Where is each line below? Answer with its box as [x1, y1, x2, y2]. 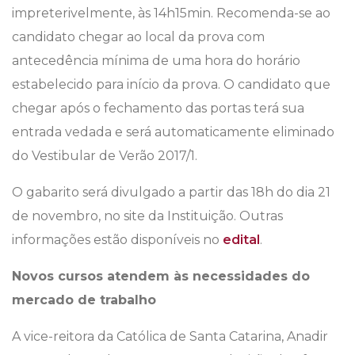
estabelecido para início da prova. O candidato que [12, 77, 330, 93]
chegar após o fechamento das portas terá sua [12, 101, 304, 116]
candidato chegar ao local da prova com [12, 29, 265, 45]
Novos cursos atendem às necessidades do [12, 269, 310, 284]
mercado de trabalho [12, 292, 156, 308]
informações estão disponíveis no [12, 232, 223, 248]
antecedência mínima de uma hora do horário [12, 53, 300, 69]
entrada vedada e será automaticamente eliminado [12, 124, 334, 140]
